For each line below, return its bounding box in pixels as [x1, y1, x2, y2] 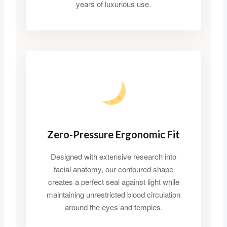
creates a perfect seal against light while [48, 176, 179, 187]
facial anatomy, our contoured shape [54, 164, 173, 175]
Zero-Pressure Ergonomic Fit [47, 128, 180, 141]
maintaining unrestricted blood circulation [47, 189, 180, 200]
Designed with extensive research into [51, 151, 176, 162]
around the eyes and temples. [64, 202, 163, 213]
